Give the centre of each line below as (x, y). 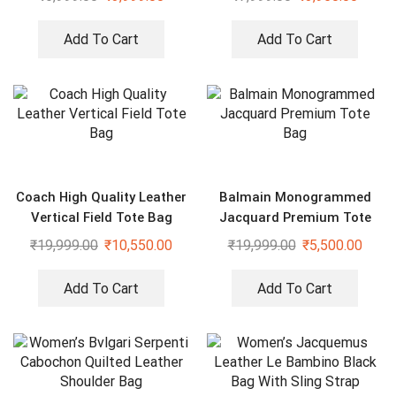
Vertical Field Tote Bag (101, 217)
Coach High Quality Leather (101, 197)
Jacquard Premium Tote (295, 217)
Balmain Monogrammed (295, 197)
